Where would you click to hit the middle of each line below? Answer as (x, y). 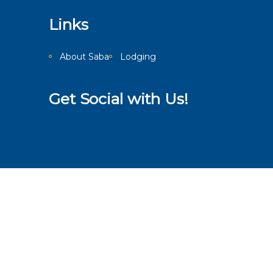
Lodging (138, 56)
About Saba (84, 56)
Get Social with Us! (119, 98)
